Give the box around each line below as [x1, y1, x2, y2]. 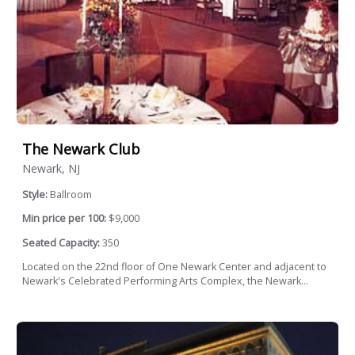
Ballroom [50, 187, 92, 201]
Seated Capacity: [22, 235, 100, 250]
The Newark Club [22, 139, 140, 158]
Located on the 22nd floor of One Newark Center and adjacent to [22, 260, 326, 274]
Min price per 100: [22, 212, 106, 226]
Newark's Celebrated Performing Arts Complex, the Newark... [22, 274, 308, 288]
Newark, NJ [22, 160, 80, 176]
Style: [22, 187, 50, 201]
